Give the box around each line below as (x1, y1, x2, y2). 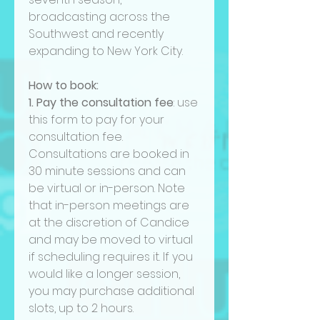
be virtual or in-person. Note (29, 179, 185, 196)
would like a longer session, (29, 265, 180, 282)
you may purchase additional (29, 282, 194, 299)
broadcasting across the (29, 8, 170, 25)
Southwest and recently (29, 25, 164, 42)
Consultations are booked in (29, 145, 189, 162)
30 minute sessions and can (29, 162, 186, 179)
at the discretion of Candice (29, 214, 189, 231)
